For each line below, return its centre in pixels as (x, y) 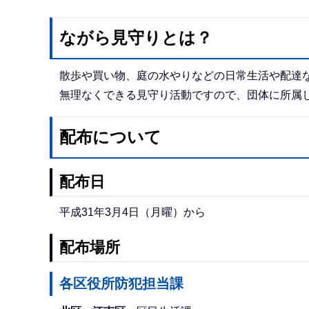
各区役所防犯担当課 (121, 283)
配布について (110, 137)
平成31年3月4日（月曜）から (132, 212)
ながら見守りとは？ (136, 38)
